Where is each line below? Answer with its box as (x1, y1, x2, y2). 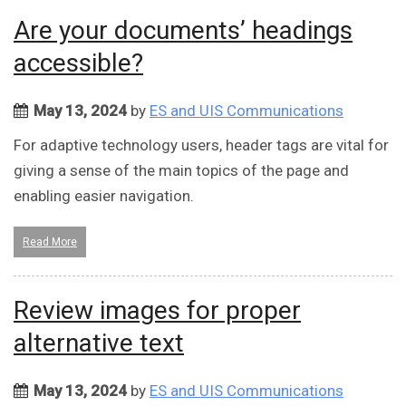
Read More (23, 236, 77, 249)
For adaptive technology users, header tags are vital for (14, 136, 389, 155)
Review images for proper (14, 295, 301, 326)
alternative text (14, 328, 184, 359)
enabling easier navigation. (14, 187, 194, 206)
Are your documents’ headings (14, 15, 353, 46)
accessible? (14, 48, 143, 79)
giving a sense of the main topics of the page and (14, 161, 349, 180)
